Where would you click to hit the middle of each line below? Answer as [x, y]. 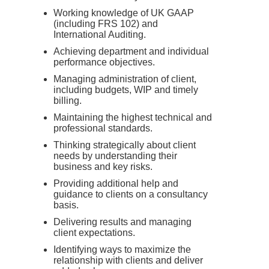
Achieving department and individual [131, 51]
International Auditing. [100, 35]
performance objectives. [104, 62]
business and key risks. [103, 167]
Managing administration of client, [125, 79]
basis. [66, 205]
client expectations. [94, 233]
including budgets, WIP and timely [126, 90]
